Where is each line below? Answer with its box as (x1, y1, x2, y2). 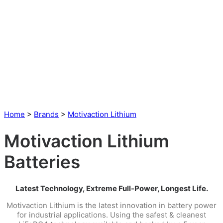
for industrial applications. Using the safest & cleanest (17, 210, 206, 220)
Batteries (4, 151, 80, 173)
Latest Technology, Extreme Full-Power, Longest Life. (15, 184, 208, 194)
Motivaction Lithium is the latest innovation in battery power (6, 201, 217, 211)
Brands (34, 109, 59, 119)
